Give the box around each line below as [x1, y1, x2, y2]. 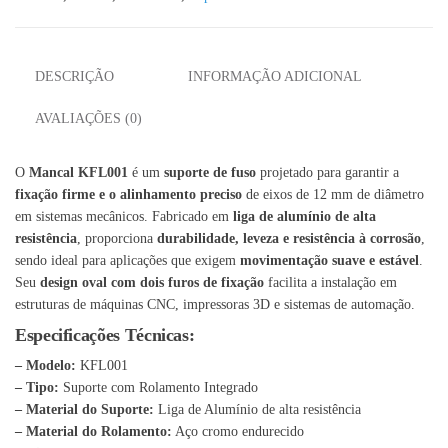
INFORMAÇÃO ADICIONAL [188, 68, 362, 84]
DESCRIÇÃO [35, 68, 114, 84]
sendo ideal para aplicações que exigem [15, 253, 240, 269]
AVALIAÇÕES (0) [35, 110, 142, 126]
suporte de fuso [164, 165, 256, 181]
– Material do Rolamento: [15, 424, 172, 440]
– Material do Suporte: [15, 402, 154, 418]
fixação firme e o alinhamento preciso [15, 187, 242, 203]
